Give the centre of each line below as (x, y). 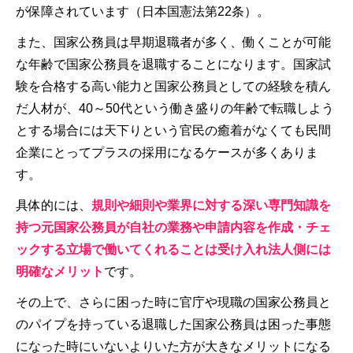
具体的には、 (54, 205)
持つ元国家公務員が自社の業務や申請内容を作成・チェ (173, 227)
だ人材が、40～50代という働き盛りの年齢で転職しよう (175, 108)
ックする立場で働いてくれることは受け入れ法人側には (173, 249)
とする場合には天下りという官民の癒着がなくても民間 (173, 130)
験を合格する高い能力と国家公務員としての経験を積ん (173, 86)
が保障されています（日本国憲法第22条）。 (143, 11)
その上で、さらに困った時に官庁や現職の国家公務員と (173, 302)
